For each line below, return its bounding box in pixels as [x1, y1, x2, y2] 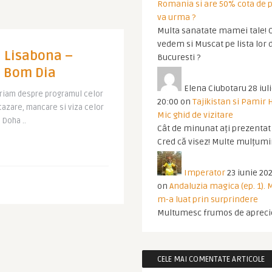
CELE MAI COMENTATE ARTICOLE [157, 254, 265, 264]
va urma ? [157, 12, 195, 22]
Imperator [184, 168, 225, 178]
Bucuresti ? [157, 52, 200, 63]
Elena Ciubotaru [184, 83, 246, 93]
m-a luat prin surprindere [157, 194, 258, 205]
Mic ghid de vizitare [157, 110, 233, 120]
